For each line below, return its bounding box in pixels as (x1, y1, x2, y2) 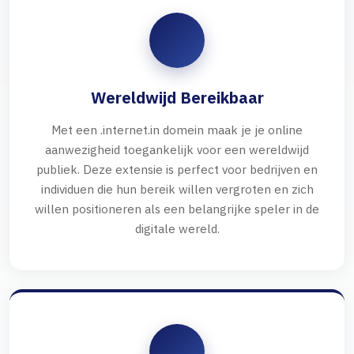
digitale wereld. (134, 220, 220, 237)
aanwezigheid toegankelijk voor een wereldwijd (45, 141, 309, 158)
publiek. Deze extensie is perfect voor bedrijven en (36, 161, 318, 178)
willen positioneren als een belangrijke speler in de (35, 201, 319, 217)
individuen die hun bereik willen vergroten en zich (40, 181, 314, 198)
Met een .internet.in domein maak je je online (51, 122, 303, 138)
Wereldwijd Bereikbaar (90, 87, 264, 109)
